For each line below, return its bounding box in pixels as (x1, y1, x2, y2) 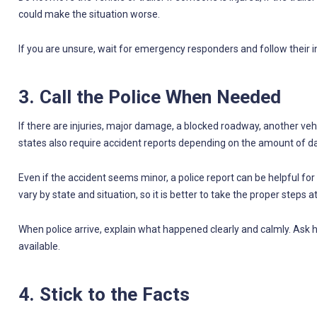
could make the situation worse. (18, 8, 160, 21)
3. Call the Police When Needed (18, 86, 281, 108)
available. (18, 241, 60, 253)
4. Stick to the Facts (18, 283, 190, 305)
